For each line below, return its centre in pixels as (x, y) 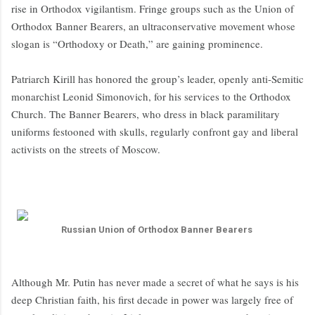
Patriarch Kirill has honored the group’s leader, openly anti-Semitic (157, 79)
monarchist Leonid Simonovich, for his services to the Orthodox (151, 97)
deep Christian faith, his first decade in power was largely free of (152, 300)
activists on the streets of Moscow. (86, 149)
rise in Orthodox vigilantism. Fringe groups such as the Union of (153, 9)
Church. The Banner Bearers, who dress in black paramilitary (146, 114)
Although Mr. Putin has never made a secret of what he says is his (155, 282)
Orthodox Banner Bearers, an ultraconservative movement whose (153, 26)
